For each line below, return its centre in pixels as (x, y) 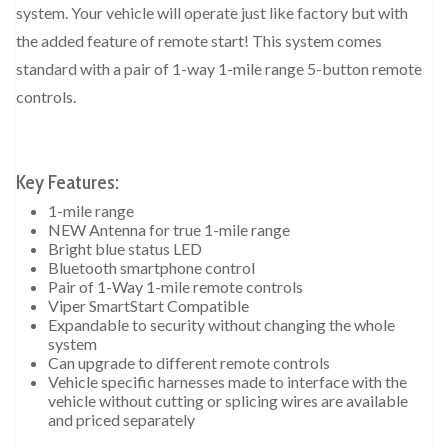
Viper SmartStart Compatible (148, 306)
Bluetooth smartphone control (151, 268)
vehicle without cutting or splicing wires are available (228, 401)
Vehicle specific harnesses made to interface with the (227, 382)
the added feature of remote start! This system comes (199, 41)
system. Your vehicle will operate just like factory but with (212, 13)
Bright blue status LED (125, 249)
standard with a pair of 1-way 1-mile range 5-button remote (219, 69)
